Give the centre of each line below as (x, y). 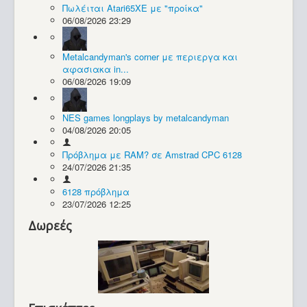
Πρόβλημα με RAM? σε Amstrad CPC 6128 (152, 155)
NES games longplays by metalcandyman (146, 118)
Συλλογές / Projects (81, 32)
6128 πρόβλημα (96, 192)
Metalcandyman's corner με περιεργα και (150, 57)
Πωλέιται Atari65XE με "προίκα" (133, 8)
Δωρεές (50, 226)
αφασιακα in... (96, 69)
